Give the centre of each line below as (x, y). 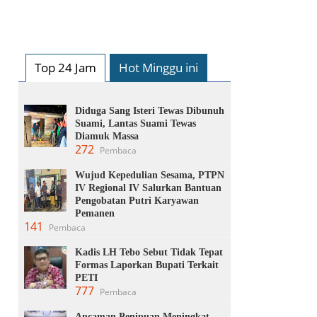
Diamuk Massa (107, 136)
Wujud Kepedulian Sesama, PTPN (150, 175)
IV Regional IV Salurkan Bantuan (148, 188)
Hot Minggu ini (158, 67)
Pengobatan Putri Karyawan (137, 200)
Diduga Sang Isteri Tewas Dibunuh (150, 110)
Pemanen (95, 213)
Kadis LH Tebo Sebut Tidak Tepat (149, 252)
